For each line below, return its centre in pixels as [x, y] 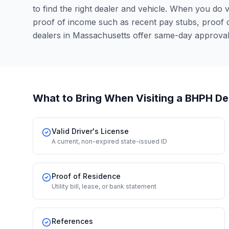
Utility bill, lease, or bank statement [104, 186]
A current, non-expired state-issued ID [109, 141]
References [72, 221]
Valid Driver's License [90, 131]
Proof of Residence [86, 176]
